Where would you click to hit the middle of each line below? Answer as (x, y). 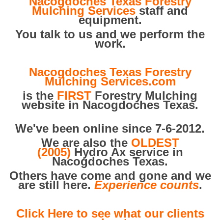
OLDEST (155, 143)
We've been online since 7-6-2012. (110, 128)
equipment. (110, 20)
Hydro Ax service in (127, 152)
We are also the (86, 143)
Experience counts (146, 185)
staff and (162, 11)
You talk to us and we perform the (110, 34)
